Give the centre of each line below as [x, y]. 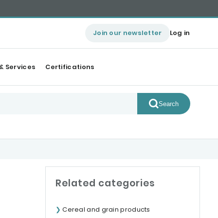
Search [168, 104]
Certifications [70, 67]
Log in [180, 33]
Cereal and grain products [106, 209]
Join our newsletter [127, 33]
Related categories [106, 183]
